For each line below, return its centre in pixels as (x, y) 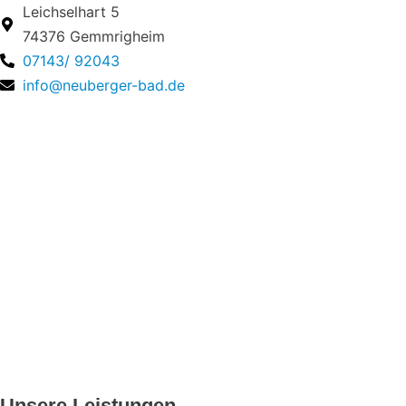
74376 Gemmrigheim (94, 36)
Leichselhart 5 (71, 11)
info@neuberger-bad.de (104, 85)
